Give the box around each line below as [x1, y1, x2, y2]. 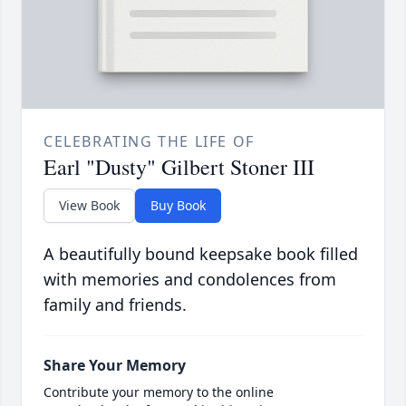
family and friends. [43, 294, 187, 316]
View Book [59, 197, 120, 215]
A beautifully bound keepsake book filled [43, 243, 358, 266]
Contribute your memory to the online [43, 383, 274, 401]
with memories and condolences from [43, 268, 336, 291]
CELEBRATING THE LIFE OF [43, 131, 255, 152]
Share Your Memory [43, 355, 186, 376]
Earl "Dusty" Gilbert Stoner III [43, 152, 314, 182]
